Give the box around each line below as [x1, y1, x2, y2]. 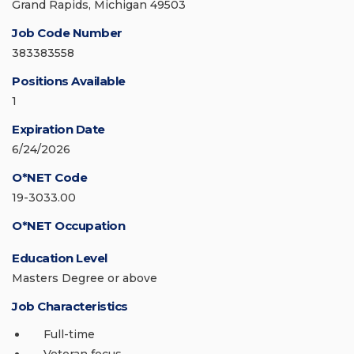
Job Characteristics [12, 299, 128, 314]
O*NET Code [12, 170, 87, 186]
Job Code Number [12, 25, 122, 41]
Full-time [43, 327, 95, 342]
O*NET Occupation [12, 218, 125, 234]
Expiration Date [12, 122, 105, 137]
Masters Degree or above [12, 271, 157, 286]
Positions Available [12, 73, 126, 89]
